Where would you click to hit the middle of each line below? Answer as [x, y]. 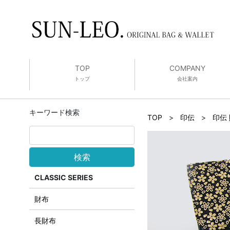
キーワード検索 [54, 112]
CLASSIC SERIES [64, 177]
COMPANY [187, 68]
